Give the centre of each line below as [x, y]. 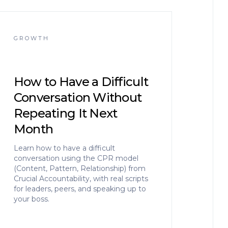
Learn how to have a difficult [64, 148]
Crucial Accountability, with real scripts [81, 179]
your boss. [31, 199]
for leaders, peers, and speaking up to [80, 189]
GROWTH [31, 38]
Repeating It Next [65, 113]
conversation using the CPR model [76, 158]
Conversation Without [78, 97]
